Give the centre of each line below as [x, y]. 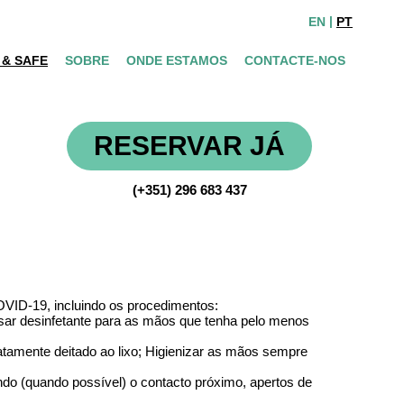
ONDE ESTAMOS [177, 60]
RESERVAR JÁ [189, 146]
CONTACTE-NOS [295, 60]
